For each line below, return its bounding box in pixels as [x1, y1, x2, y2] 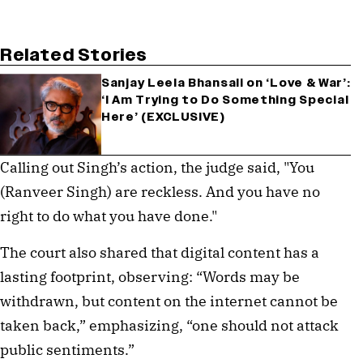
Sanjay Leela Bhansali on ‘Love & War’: [101, 75, 351, 91]
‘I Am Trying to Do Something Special [101, 92, 349, 108]
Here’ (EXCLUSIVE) [101, 109, 225, 125]
